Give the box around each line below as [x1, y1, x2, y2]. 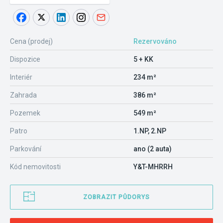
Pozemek [10, 109, 40, 117]
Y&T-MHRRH [133, 163, 173, 171]
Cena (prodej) [10, 37, 53, 45]
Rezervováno [133, 37, 177, 45]
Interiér [10, 73, 32, 81]
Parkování [10, 145, 41, 153]
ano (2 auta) [133, 145, 172, 153]
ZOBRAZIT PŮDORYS [83, 194, 150, 201]
